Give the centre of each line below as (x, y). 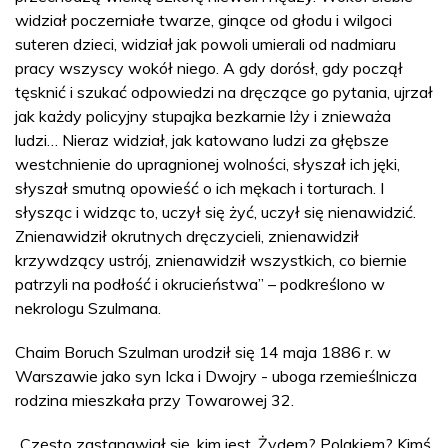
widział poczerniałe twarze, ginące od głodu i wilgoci (203, 19)
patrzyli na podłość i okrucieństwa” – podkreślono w (200, 283)
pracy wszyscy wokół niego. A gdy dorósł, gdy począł (209, 67)
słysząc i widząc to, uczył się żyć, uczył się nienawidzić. (215, 211)
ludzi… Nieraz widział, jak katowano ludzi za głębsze (202, 139)
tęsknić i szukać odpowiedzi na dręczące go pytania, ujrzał (224, 91)
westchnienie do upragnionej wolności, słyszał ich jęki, (207, 163)
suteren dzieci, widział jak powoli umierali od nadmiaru (205, 43)
